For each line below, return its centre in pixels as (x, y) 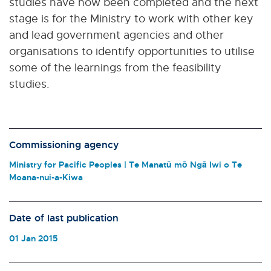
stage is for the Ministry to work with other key (131, 18)
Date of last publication (64, 218)
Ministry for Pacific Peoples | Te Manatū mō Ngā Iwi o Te (126, 165)
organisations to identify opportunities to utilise (132, 51)
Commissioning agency (64, 144)
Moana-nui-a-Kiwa (46, 177)
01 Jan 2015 (34, 238)
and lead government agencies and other (116, 34)
